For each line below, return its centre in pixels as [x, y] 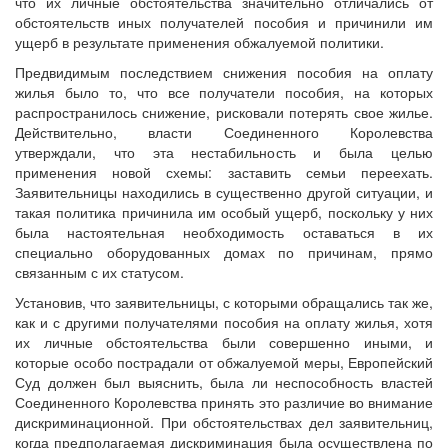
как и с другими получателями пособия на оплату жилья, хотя [224, 322]
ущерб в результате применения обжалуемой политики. [199, 42]
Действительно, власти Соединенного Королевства [224, 132]
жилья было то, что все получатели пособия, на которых [224, 92]
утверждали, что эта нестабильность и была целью [224, 152]
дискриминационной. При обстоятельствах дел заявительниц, [224, 422]
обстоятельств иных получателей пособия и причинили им [224, 22]
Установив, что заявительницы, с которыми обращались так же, [224, 302]
